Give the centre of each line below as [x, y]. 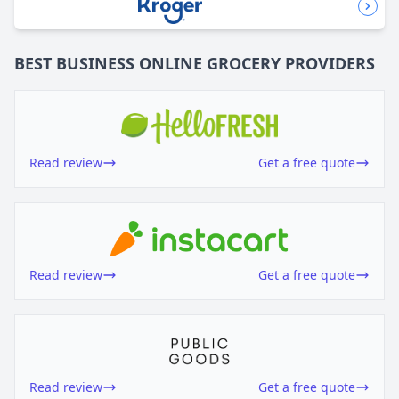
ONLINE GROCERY [210, 63]
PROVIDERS [330, 63]
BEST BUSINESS [74, 63]
